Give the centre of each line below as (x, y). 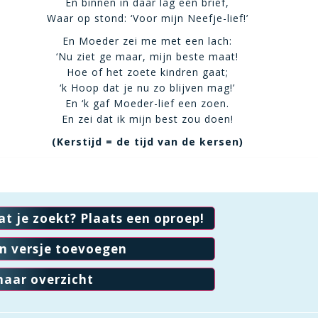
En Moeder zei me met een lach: (148, 41)
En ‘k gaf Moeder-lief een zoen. (148, 103)
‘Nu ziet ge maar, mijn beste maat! (148, 56)
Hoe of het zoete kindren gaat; (147, 72)
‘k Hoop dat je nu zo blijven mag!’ (148, 88)
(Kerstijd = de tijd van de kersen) (147, 142)
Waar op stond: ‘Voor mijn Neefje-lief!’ (147, 18)
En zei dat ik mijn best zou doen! (147, 119)
